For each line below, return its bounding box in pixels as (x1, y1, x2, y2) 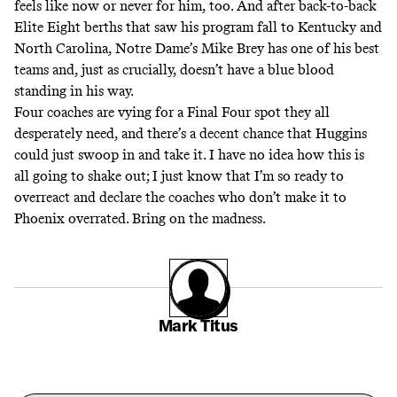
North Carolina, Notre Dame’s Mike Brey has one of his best (14, 40, 379, 58)
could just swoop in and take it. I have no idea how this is (14, 146, 364, 164)
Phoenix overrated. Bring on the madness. (14, 210, 266, 228)
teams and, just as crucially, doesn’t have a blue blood (14, 61, 334, 79)
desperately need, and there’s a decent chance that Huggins (14, 125, 367, 143)
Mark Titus (158, 315, 239, 336)
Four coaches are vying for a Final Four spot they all (14, 104, 330, 121)
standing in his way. (14, 82, 134, 100)
